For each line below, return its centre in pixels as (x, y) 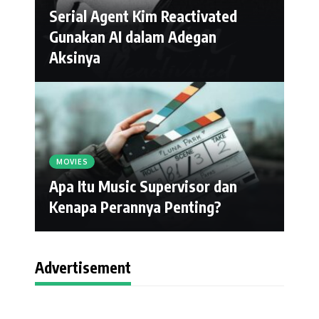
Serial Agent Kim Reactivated (143, 16)
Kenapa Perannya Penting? (135, 207)
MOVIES (72, 162)
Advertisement (83, 268)
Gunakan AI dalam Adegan (133, 37)
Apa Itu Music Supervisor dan (143, 187)
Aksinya (75, 58)
